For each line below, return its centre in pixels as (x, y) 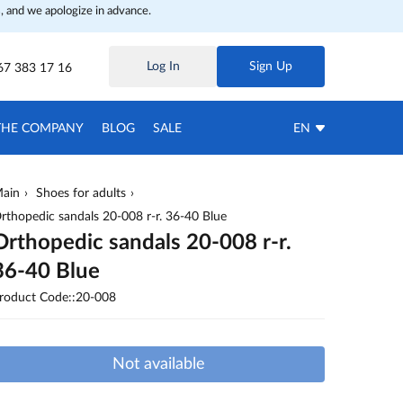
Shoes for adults (81, 193)
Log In (163, 67)
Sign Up (271, 67)
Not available (158, 364)
